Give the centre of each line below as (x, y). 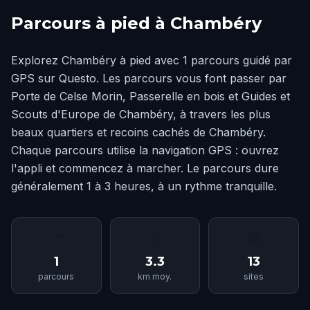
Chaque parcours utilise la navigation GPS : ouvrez (145, 150)
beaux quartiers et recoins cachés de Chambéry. (138, 132)
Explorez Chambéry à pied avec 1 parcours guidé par (152, 60)
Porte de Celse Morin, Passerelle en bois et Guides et (151, 96)
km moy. (155, 276)
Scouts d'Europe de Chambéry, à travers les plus (141, 114)
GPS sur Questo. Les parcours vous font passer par (149, 78)
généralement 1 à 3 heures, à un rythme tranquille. (144, 186)
